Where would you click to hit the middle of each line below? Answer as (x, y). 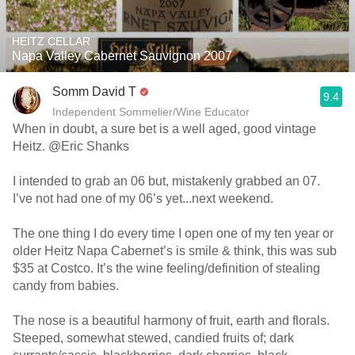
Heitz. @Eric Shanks (73, 146)
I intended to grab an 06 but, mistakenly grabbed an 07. (166, 181)
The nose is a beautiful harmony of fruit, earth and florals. (171, 321)
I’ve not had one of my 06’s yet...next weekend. (143, 198)
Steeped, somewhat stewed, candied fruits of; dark (153, 338)
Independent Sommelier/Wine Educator (151, 112)
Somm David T (94, 92)
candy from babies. (67, 286)
